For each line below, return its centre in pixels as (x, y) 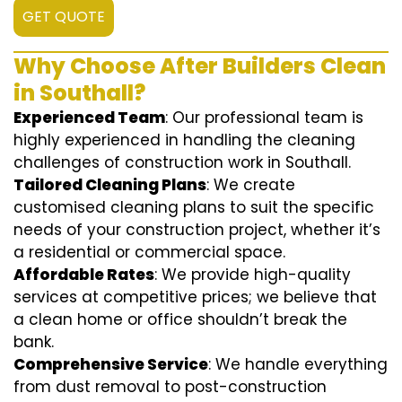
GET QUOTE (64, 17)
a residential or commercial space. (149, 253)
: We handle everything (298, 365)
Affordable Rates (84, 275)
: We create (251, 185)
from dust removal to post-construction (170, 387)
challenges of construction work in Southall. (182, 163)
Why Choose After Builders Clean (200, 66)
